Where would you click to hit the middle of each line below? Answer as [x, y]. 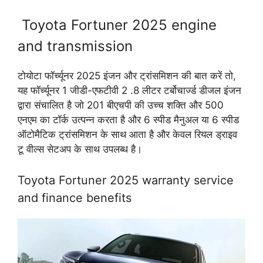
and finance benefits [76, 198]
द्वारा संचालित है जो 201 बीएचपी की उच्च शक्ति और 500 [121, 105]
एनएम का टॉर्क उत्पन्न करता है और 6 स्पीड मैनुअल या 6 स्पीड [128, 119]
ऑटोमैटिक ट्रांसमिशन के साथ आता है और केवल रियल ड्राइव [127, 134]
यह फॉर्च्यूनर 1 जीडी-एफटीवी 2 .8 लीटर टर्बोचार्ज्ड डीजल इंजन [129, 90]
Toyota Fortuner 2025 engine [117, 25]
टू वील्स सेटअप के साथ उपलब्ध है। [80, 149]
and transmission [75, 46]
